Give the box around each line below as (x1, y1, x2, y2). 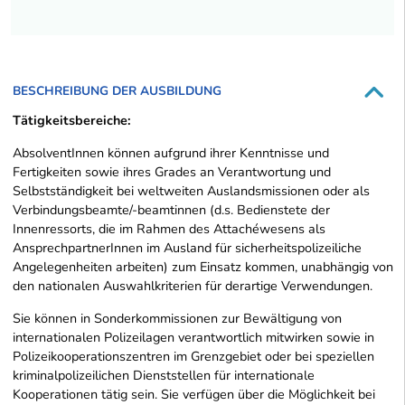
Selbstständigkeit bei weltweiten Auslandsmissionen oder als (13, 181, 370, 200)
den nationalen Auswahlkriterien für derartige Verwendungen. (13, 276, 372, 295)
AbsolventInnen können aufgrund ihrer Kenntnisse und (13, 143, 329, 162)
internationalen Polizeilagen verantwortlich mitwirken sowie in (13, 327, 374, 346)
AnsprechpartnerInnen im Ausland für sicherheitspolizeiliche (13, 238, 362, 257)
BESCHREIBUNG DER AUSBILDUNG (13, 81, 221, 99)
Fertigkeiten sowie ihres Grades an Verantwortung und (13, 162, 331, 181)
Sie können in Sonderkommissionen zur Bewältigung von (13, 308, 342, 327)
